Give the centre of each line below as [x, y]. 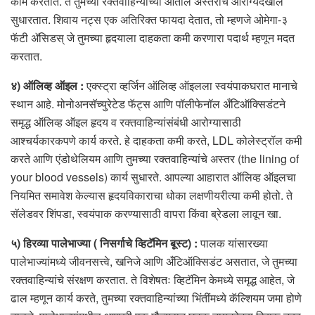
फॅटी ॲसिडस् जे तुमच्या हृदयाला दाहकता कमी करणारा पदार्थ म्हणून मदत [153, 37]
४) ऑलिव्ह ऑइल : [49, 85]
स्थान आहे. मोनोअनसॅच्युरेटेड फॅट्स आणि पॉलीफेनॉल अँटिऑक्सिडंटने [148, 103]
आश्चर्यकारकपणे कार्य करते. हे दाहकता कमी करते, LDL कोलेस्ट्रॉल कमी [156, 140]
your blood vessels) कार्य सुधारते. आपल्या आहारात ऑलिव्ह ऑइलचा [153, 176]
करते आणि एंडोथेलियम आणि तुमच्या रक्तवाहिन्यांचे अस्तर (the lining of [155, 158]
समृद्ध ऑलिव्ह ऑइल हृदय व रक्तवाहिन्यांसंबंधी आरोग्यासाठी [126, 122]
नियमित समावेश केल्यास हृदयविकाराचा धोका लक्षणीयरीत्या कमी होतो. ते [152, 195]
